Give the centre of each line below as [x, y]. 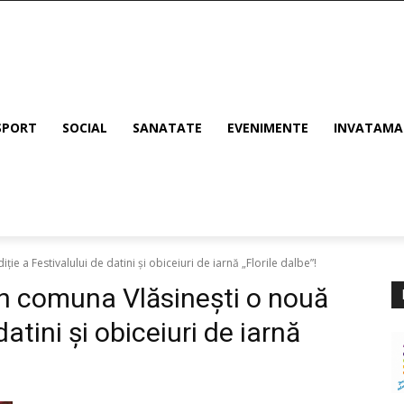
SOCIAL [85, 128]
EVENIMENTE [268, 128]
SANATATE [167, 128]
